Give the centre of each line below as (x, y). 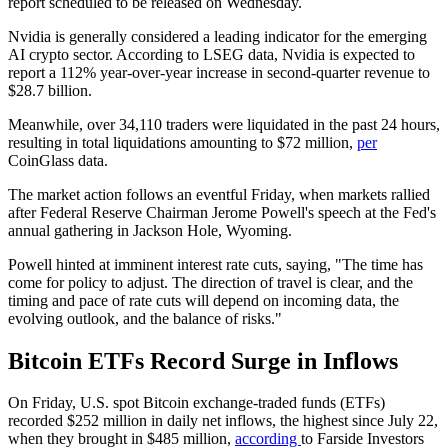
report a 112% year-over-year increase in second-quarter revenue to (219, 72)
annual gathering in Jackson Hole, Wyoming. (150, 230)
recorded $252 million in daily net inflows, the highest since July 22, (223, 421)
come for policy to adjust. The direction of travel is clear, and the (210, 282)
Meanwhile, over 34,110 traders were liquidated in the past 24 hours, (224, 124)
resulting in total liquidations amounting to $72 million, (182, 142)
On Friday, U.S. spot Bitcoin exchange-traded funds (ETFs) (196, 403)
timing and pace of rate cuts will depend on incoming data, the (203, 300)
